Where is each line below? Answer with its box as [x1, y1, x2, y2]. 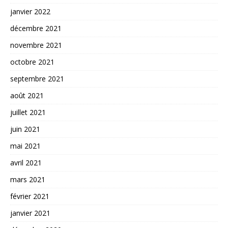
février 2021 [10, 191, 49, 201]
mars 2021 [10, 174, 45, 184]
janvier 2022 [10, 6, 50, 16]
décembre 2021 [10, 23, 62, 33]
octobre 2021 [10, 56, 54, 67]
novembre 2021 [10, 40, 62, 50]
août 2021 [10, 90, 44, 100]
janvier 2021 [10, 208, 50, 218]
